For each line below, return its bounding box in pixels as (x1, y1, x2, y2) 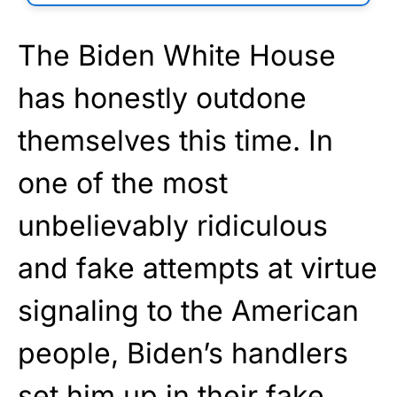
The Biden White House (18, 38, 336, 74)
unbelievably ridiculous (18, 208, 328, 244)
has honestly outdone (18, 81, 307, 116)
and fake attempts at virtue (18, 251, 378, 286)
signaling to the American (18, 293, 359, 329)
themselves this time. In (18, 123, 333, 159)
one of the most (18, 166, 228, 201)
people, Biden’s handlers (18, 336, 348, 371)
